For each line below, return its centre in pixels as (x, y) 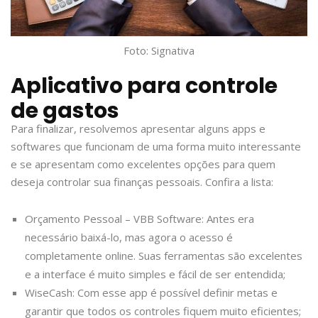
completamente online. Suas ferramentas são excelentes (164, 256)
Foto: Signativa (159, 51)
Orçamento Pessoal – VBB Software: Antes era (139, 219)
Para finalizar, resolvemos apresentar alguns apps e (138, 129)
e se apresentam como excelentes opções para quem (143, 164)
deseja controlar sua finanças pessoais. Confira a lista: (142, 182)
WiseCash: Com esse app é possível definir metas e (151, 293)
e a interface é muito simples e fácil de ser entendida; (155, 274)
